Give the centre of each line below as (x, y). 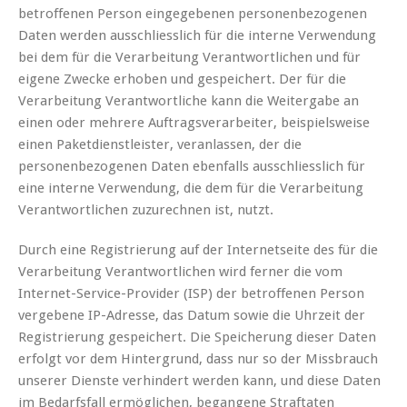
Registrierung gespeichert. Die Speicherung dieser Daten (197, 338)
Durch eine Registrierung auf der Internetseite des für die (198, 250)
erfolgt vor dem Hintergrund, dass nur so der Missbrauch (198, 359)
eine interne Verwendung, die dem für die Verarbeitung (191, 189)
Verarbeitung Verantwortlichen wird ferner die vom (180, 272)
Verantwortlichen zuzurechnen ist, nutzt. (146, 210)
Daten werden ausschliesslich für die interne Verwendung (197, 36)
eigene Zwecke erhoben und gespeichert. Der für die (182, 79)
